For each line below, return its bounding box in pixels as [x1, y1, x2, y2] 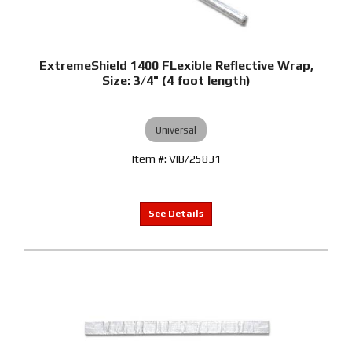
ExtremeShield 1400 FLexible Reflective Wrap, [38, 58, 313, 73]
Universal [156, 123, 196, 136]
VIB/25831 [168, 152, 221, 165]
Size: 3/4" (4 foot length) [101, 73, 251, 88]
